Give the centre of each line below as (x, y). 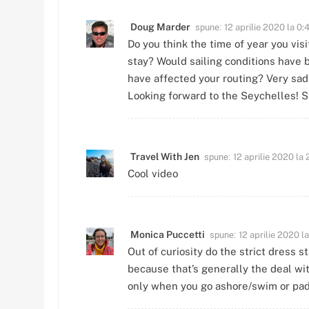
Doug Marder (160, 27)
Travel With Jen (165, 156)
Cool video (153, 173)
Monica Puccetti (168, 234)
